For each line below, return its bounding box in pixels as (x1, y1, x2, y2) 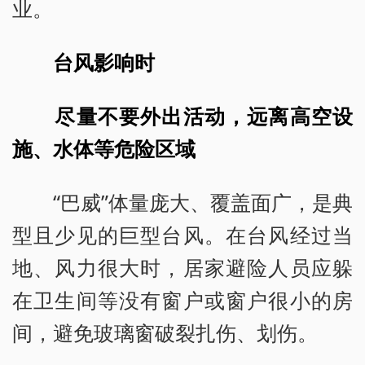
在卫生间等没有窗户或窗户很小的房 (12, 286, 353, 314)
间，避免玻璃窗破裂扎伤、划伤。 (12, 319, 318, 346)
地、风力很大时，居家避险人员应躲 (12, 253, 353, 281)
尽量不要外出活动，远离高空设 (55, 102, 354, 130)
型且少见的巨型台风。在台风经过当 (12, 221, 353, 248)
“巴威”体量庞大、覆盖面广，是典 (12, 188, 353, 216)
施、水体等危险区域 (12, 134, 196, 163)
